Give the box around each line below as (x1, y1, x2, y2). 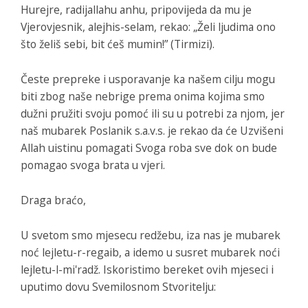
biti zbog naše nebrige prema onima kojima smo (21, 88, 265, 104)
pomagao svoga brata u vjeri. (21, 157, 165, 173)
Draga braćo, (21, 192, 86, 208)
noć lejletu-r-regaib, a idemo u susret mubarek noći (21, 244, 280, 260)
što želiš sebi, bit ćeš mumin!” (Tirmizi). (21, 36, 214, 52)
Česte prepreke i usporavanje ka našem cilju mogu (21, 71, 275, 87)
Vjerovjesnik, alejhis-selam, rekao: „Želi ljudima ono (21, 19, 276, 34)
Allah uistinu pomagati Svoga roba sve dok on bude (21, 140, 277, 155)
